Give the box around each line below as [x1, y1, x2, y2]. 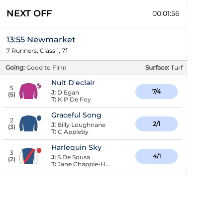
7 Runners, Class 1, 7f [6, 47, 67, 54]
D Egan [57, 89, 80, 96]
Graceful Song [51, 111, 102, 119]
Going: [5, 64, 26, 71]
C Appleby [58, 128, 89, 135]
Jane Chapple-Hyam [58, 160, 106, 168]
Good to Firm [26, 64, 67, 71]
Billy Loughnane [57, 121, 106, 128]
